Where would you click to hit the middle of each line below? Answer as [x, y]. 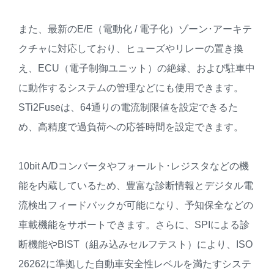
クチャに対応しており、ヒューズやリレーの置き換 [131, 49]
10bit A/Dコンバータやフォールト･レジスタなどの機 [134, 166]
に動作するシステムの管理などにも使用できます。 [131, 88]
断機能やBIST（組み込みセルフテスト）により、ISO [135, 245]
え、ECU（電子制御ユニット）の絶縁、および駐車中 [137, 68]
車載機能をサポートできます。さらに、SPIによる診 [134, 225]
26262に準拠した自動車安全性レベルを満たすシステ [135, 264]
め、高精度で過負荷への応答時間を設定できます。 [131, 127]
